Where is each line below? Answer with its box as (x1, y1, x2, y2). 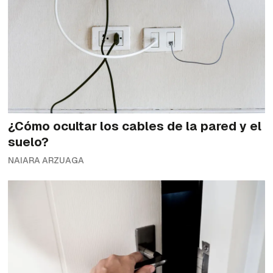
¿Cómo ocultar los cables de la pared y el (8, 118, 262, 135)
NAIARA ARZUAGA (8, 155, 85, 166)
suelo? (8, 134, 49, 151)
